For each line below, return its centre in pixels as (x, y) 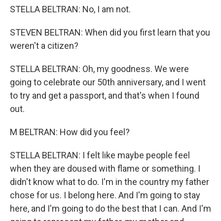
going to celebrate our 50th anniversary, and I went (108, 82)
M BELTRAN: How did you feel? (70, 132)
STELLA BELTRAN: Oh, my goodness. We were (99, 69)
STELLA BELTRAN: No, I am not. (70, 9)
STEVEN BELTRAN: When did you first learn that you (110, 32)
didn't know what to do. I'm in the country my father (110, 182)
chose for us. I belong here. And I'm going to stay (105, 195)
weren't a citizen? (44, 46)
